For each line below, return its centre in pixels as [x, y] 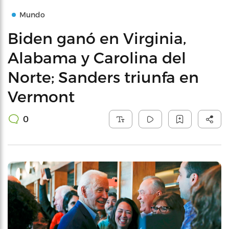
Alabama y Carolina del [97, 57]
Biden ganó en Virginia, [97, 38]
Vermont [41, 96]
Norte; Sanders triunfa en [103, 77]
